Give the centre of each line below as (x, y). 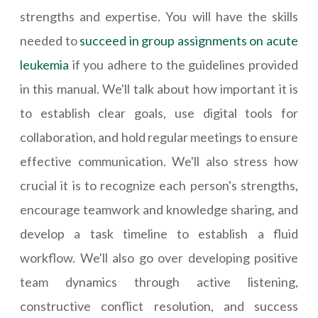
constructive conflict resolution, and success (159, 306)
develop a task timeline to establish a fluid (159, 234)
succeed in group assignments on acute (189, 41)
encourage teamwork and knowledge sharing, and (159, 210)
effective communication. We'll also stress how (159, 161)
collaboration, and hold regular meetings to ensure (159, 137)
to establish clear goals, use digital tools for (159, 113)
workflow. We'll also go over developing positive (159, 258)
